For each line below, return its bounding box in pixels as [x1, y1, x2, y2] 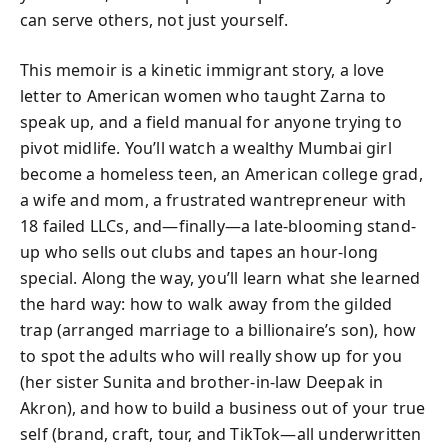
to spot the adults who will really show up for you [20, 345, 402, 367]
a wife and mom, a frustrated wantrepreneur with [20, 189, 407, 211]
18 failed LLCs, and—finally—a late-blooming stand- [20, 215, 416, 237]
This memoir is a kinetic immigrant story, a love [20, 59, 385, 81]
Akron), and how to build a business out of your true [20, 397, 426, 419]
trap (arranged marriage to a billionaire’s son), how [20, 319, 417, 341]
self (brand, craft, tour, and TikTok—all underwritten [20, 423, 422, 445]
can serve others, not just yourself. [20, 9, 289, 31]
